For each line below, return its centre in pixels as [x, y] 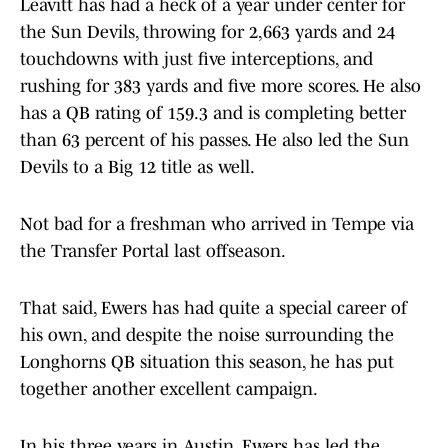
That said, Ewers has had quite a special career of [213, 308]
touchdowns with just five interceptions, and [196, 59]
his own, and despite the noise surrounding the [207, 335]
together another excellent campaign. [169, 389]
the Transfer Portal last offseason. [153, 251]
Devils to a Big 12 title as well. [137, 167]
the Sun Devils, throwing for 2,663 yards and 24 [207, 32]
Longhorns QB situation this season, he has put [207, 362]
